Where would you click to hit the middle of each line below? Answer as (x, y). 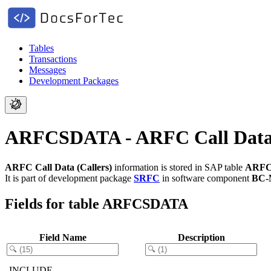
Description (201, 237)
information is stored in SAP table (178, 167)
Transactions (53, 59)
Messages (47, 70)
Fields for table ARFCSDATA (96, 204)
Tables (41, 48)
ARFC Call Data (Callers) (58, 167)
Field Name (63, 237)
